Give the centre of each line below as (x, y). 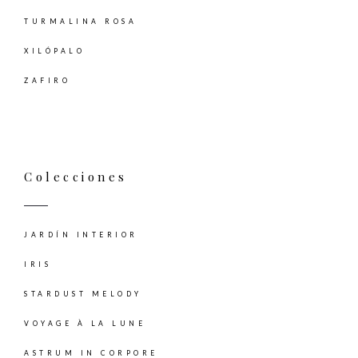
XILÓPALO (54, 52)
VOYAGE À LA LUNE (85, 324)
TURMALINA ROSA (80, 22)
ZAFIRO (47, 81)
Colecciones (76, 177)
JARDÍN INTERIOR (81, 235)
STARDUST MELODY (83, 294)
